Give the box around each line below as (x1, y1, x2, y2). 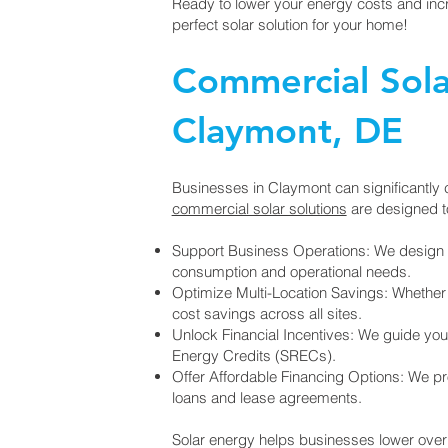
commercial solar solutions (171, 199, 347, 218)
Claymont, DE (171, 109, 403, 152)
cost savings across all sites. (171, 304, 362, 323)
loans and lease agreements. (171, 388, 362, 407)
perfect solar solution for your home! (171, 15, 408, 34)
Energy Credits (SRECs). (171, 346, 336, 365)
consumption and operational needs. (171, 262, 411, 281)
